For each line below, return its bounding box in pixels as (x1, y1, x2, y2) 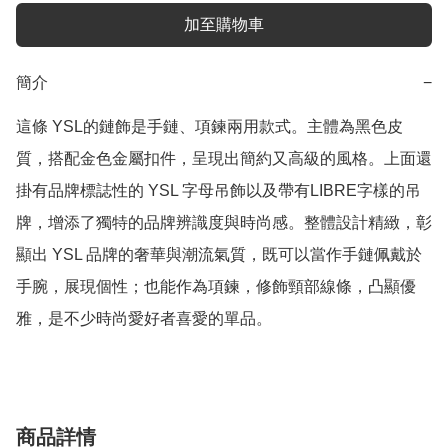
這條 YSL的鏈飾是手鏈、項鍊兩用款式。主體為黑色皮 (16, 118, 403, 136)
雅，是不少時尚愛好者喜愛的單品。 (16, 310, 272, 328)
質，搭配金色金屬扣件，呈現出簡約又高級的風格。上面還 (16, 150, 432, 168)
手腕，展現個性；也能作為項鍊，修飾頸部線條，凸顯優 (16, 278, 416, 296)
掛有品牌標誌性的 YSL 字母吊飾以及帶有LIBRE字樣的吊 (16, 182, 421, 200)
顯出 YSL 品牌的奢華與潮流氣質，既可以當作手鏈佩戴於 (16, 246, 422, 264)
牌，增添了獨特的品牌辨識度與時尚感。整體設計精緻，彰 (16, 214, 432, 232)
